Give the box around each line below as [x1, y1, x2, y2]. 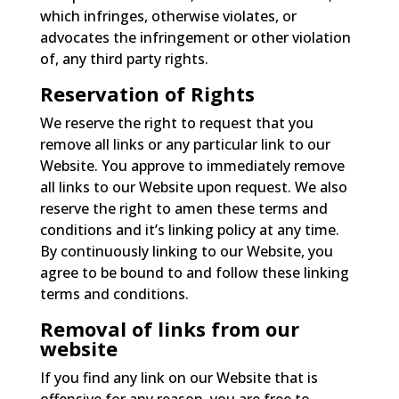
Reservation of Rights [39, 79, 255, 107]
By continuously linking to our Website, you [39, 240, 333, 261]
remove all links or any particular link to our [39, 134, 330, 154]
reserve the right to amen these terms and [39, 198, 328, 218]
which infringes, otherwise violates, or [39, 5, 297, 26]
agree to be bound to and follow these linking [39, 262, 349, 282]
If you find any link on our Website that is [39, 367, 318, 387]
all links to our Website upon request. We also [39, 176, 347, 197]
